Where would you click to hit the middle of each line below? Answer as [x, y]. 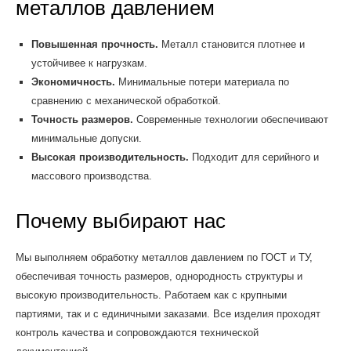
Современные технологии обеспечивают [230, 120]
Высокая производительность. [110, 157]
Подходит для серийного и [253, 157]
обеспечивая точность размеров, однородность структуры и [159, 277]
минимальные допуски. [86, 139]
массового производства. [91, 176]
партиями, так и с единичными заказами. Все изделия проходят [168, 314]
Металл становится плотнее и [231, 45]
